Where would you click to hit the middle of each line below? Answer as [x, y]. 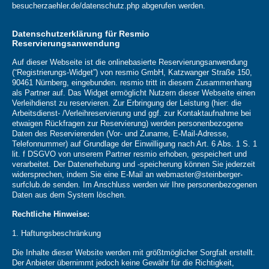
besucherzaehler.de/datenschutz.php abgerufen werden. [109, 6]
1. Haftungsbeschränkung [56, 234]
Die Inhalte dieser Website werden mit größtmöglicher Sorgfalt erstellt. [134, 253]
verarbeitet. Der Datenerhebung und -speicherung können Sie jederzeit [134, 165]
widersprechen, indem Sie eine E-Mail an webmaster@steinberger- [127, 175]
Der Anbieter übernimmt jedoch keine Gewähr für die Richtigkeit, [123, 263]
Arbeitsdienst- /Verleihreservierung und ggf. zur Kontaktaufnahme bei [131, 113]
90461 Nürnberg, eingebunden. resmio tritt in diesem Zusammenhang [132, 83]
